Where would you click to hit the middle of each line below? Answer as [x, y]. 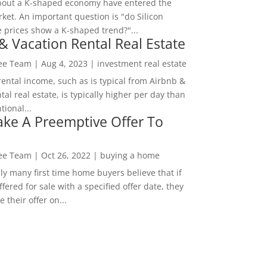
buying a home [130, 156]
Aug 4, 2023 [64, 64]
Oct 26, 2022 [66, 156]
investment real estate [142, 64]
